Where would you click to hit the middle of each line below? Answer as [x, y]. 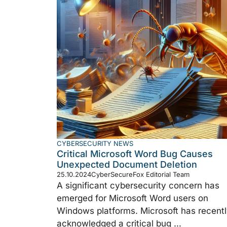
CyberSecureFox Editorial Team [140, 174]
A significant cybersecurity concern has [138, 185]
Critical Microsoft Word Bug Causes [135, 154]
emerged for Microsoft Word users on [133, 198]
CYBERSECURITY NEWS [95, 143]
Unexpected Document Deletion [127, 164]
